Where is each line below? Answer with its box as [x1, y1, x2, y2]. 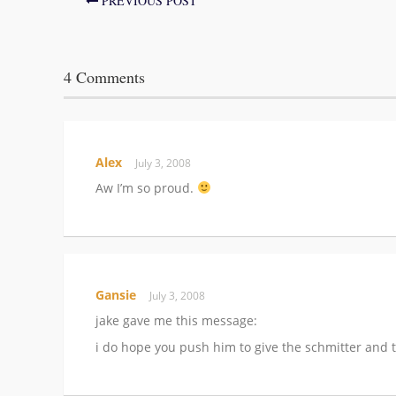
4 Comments [64, 65, 145, 88]
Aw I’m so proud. [95, 179, 197, 196]
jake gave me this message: [95, 311, 257, 329]
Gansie [95, 286, 136, 303]
